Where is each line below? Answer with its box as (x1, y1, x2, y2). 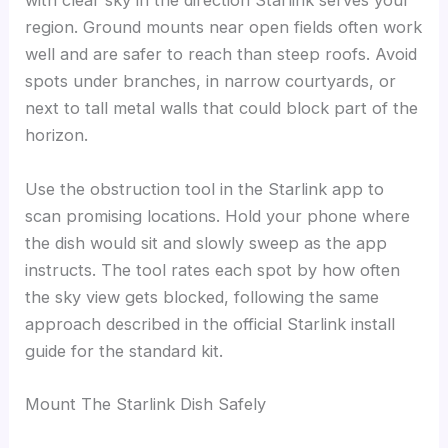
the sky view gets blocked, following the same (25, 286, 380, 307)
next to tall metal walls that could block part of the (25, 98, 419, 119)
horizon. (25, 125, 89, 146)
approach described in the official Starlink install (25, 313, 396, 334)
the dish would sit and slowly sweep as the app (25, 232, 388, 253)
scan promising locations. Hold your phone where (25, 205, 411, 226)
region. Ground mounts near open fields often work (25, 17, 423, 38)
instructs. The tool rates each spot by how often (25, 259, 401, 280)
